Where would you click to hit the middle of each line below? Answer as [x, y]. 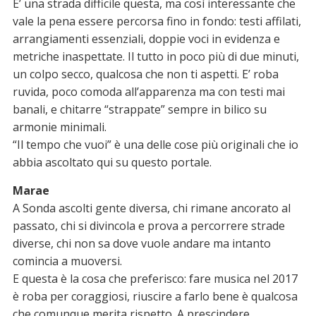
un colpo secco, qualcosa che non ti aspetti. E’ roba [145, 74]
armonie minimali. [59, 127]
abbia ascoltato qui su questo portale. [112, 163]
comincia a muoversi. [67, 261]
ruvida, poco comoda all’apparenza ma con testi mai [148, 92]
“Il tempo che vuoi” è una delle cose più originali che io [155, 145]
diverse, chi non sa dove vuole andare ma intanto [141, 244]
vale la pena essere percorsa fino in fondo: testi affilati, [157, 22]
